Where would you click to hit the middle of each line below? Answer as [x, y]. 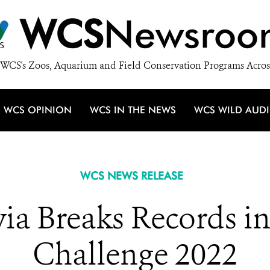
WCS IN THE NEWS [133, 110]
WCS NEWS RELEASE [131, 176]
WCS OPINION [38, 110]
